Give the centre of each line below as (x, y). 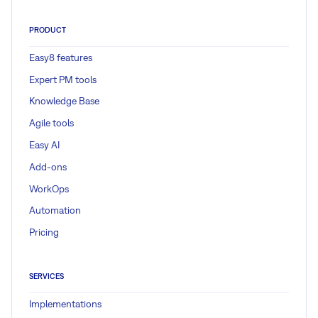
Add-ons (48, 166)
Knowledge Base (64, 101)
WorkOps (49, 188)
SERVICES (46, 276)
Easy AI (44, 144)
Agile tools (51, 123)
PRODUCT (48, 30)
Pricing (44, 232)
